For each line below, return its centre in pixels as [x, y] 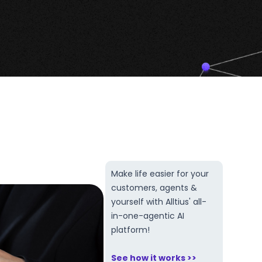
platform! [131, 230]
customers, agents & [154, 188]
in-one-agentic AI [148, 216]
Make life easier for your [160, 174]
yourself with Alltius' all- [159, 202]
